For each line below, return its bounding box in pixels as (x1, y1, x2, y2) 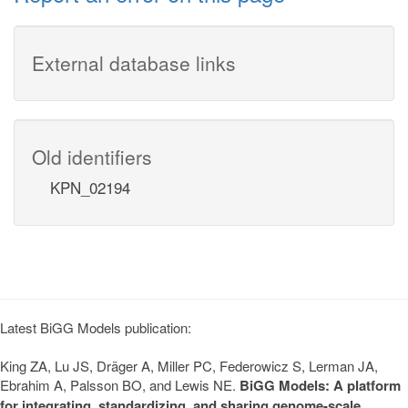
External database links (32, 48, 236, 76)
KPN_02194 (50, 175, 130, 199)
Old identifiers (32, 142, 152, 170)
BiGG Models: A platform (240, 374, 401, 395)
